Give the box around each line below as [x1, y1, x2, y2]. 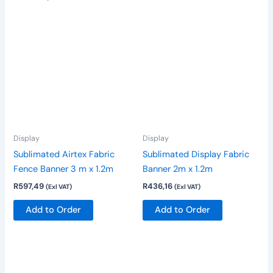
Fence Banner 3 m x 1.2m [13, 163, 114, 175]
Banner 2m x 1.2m [143, 163, 213, 175]
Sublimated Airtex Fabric [13, 148, 115, 160]
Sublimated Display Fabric [143, 148, 249, 160]
